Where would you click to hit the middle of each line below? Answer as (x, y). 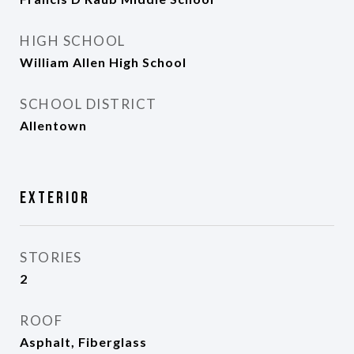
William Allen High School (103, 62)
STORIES (51, 257)
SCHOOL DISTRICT (88, 104)
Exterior (55, 198)
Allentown (53, 125)
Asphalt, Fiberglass (83, 342)
